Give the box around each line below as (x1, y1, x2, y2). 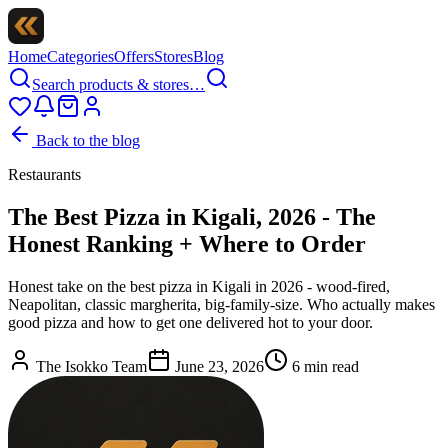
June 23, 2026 (175, 357, 264, 375)
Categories (47, 48, 114, 65)
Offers (114, 48, 154, 65)
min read (300, 357, 359, 375)
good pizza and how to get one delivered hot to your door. (8, 313, 373, 331)
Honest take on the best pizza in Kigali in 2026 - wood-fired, (8, 277, 390, 295)
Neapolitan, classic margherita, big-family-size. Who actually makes (8, 295, 435, 313)
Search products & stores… (32, 76, 205, 93)
